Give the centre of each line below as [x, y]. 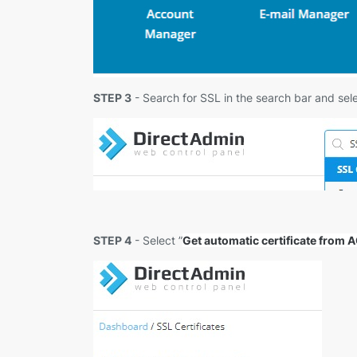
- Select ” [157, 240]
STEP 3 [112, 98]
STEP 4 [112, 240]
